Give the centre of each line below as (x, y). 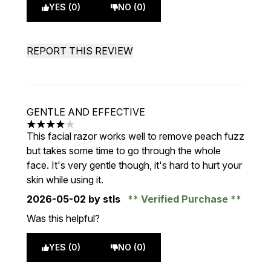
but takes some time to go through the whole (124, 151)
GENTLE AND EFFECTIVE (86, 112)
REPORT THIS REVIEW (80, 51)
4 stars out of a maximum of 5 (92, 130)
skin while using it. (65, 180)
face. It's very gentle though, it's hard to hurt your (134, 165)
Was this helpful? (63, 218)
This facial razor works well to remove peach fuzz (135, 136)
